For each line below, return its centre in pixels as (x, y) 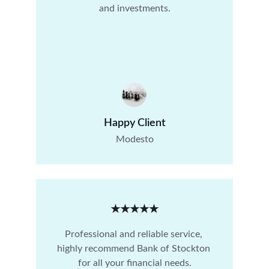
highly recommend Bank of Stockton (134, 249)
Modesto (134, 139)
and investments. (134, 8)
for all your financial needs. (134, 263)
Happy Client (134, 123)
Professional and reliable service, (134, 234)
